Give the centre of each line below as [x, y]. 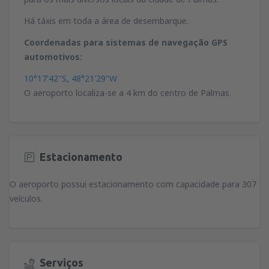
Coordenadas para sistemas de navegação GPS [126, 42]
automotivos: [53, 56]
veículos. [26, 198]
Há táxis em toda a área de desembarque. [106, 20]
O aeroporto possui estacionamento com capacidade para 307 [133, 184]
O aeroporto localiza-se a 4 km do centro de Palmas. [128, 92]
